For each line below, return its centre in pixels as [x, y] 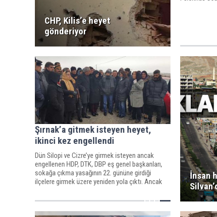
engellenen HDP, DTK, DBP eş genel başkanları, [99, 164]
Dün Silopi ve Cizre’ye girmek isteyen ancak [94, 155]
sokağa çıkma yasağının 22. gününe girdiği [93, 173]
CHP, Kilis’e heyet [77, 21]
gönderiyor [66, 31]
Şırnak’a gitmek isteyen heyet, [93, 129]
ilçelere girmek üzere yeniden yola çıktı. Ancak [99, 181]
